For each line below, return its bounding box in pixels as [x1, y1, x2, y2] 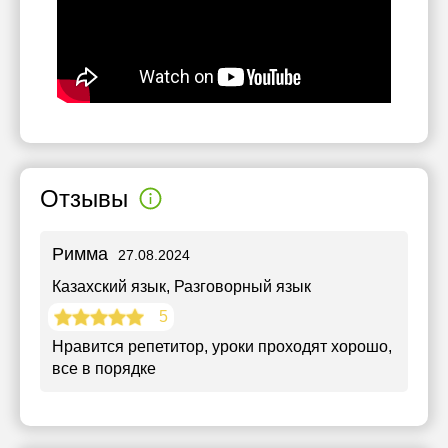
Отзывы [40, 184, 128, 212]
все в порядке [52, 360, 156, 377]
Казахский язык [52, 278, 166, 295]
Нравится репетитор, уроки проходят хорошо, [52, 338, 392, 355]
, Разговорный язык [166, 278, 311, 295]
